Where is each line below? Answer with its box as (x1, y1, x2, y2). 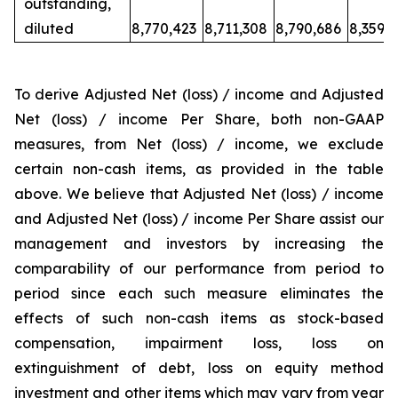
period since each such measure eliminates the (14, 284, 384, 303)
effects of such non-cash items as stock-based (14, 309, 384, 328)
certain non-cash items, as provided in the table (14, 160, 384, 179)
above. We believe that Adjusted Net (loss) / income (14, 185, 384, 203)
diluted (24, 20, 74, 38)
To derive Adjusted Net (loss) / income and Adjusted (14, 85, 384, 104)
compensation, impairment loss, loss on (14, 334, 384, 353)
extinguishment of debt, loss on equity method (14, 359, 384, 378)
